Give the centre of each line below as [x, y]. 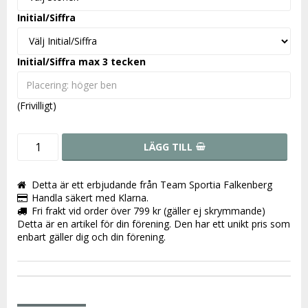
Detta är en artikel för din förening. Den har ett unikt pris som [154, 223]
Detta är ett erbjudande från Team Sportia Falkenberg [152, 184]
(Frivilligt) [37, 105]
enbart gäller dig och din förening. [93, 236]
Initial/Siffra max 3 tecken [81, 61]
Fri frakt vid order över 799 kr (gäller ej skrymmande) [148, 210]
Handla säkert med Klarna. [90, 197]
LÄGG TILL [168, 146]
